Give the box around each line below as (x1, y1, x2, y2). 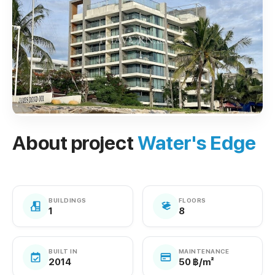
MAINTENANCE (178, 247, 229, 255)
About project (12, 131, 137, 155)
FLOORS (178, 196, 206, 204)
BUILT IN (48, 247, 77, 255)
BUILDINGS (48, 196, 87, 204)
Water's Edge (137, 131, 256, 155)
